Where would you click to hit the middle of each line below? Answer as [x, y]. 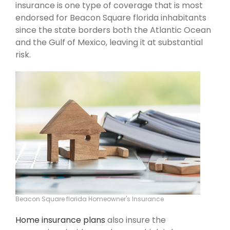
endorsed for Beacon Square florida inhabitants [111, 17]
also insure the [136, 220]
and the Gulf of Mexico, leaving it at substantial [109, 42]
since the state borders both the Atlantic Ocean [113, 30]
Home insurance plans [60, 220]
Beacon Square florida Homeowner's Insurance [90, 199]
